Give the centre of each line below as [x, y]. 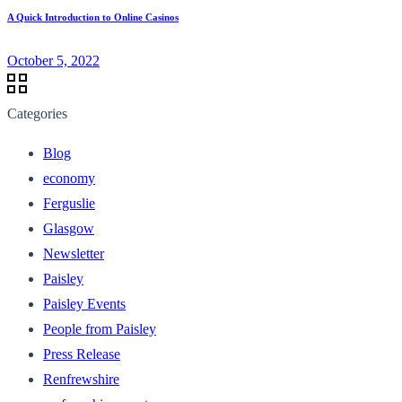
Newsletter [74, 253]
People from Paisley [100, 328]
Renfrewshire [81, 379]
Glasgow [69, 228]
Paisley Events [84, 303]
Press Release [82, 354]
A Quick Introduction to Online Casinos [93, 17]
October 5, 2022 [53, 60]
